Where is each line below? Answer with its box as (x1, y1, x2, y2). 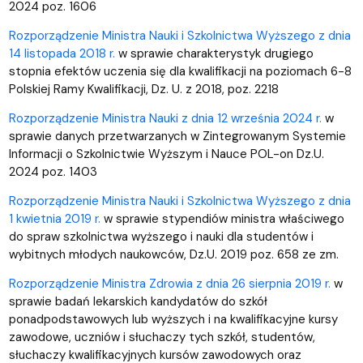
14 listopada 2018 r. (8, 45, 115, 62)
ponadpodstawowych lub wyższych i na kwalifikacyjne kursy (8, 310, 338, 327)
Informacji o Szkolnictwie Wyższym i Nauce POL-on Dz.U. (8, 145, 324, 162)
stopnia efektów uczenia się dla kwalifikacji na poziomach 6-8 (8, 62, 352, 79)
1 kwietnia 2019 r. (8, 210, 100, 227)
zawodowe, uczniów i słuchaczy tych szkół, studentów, (8, 328, 315, 345)
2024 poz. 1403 (8, 163, 100, 180)
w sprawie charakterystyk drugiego (114, 45, 314, 62)
